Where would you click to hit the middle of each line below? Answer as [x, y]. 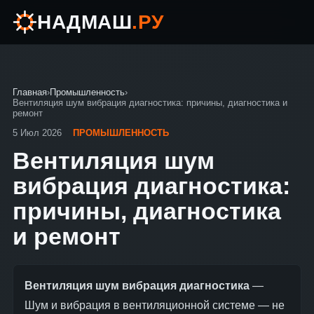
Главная [30, 92]
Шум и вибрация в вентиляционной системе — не [155, 305]
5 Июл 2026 [39, 133]
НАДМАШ [84, 22]
